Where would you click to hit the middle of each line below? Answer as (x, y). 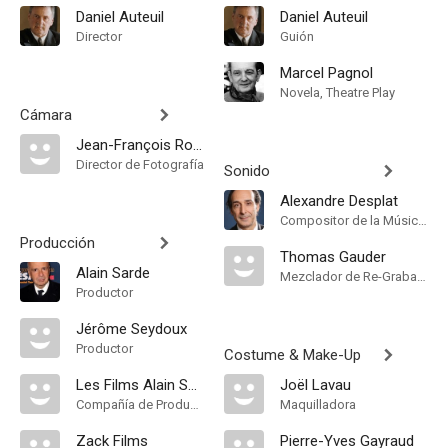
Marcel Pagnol (326, 73)
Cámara (46, 115)
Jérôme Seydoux (131, 329)
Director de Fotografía (140, 164)
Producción (57, 243)
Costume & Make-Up (292, 355)
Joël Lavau (315, 385)
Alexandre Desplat (339, 201)
